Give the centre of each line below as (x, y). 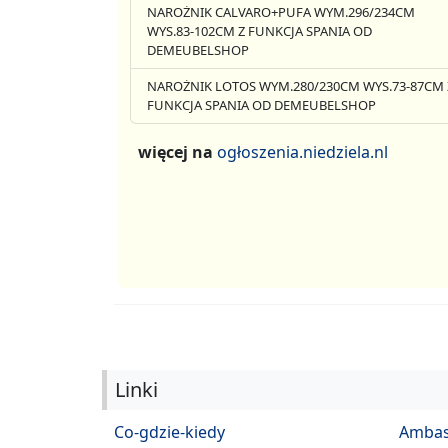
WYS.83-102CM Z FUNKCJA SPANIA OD (259, 30)
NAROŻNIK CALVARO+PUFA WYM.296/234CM (281, 11)
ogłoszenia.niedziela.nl (302, 151)
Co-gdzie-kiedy (169, 431)
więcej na (177, 151)
